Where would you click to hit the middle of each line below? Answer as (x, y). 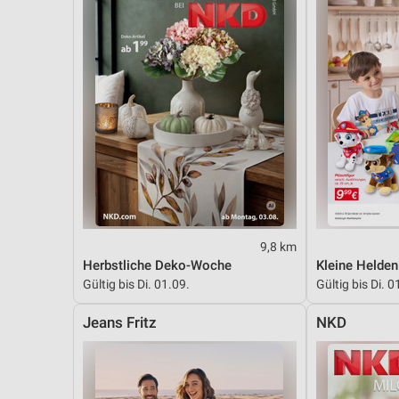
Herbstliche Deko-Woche (157, 265)
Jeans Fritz (120, 322)
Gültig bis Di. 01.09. (136, 284)
